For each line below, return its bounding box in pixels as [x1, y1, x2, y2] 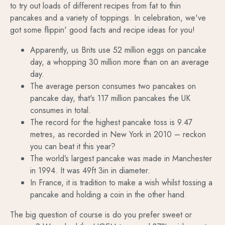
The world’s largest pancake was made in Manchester [30, 152, 212, 164]
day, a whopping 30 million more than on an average [30, 56, 209, 68]
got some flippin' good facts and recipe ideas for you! [10, 24, 195, 36]
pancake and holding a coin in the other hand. [30, 188, 187, 200]
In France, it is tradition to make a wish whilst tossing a [30, 176, 212, 188]
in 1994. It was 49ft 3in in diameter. [30, 164, 150, 176]
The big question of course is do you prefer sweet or [10, 208, 192, 220]
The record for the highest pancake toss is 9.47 [30, 116, 192, 128]
